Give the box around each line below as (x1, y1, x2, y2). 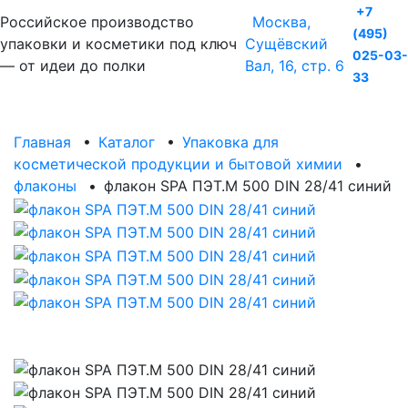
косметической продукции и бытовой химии (14, 155, 342, 173)
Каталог (98, 133, 155, 151)
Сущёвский (244, 35, 328, 53)
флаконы (14, 177, 76, 195)
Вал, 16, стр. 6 (244, 56, 344, 75)
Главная (14, 133, 71, 151)
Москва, (251, 13, 311, 31)
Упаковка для (182, 133, 279, 151)
